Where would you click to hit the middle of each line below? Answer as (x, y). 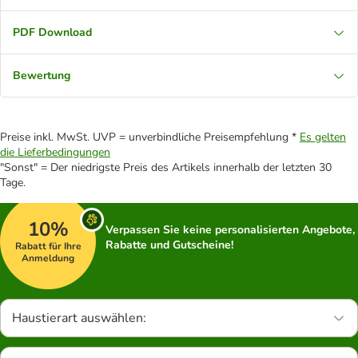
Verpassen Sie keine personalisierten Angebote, (230, 230)
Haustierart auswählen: (79, 318)
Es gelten (323, 137)
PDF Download (52, 32)
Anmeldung (48, 258)
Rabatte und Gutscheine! (169, 245)
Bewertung (42, 76)
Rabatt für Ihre (48, 246)
